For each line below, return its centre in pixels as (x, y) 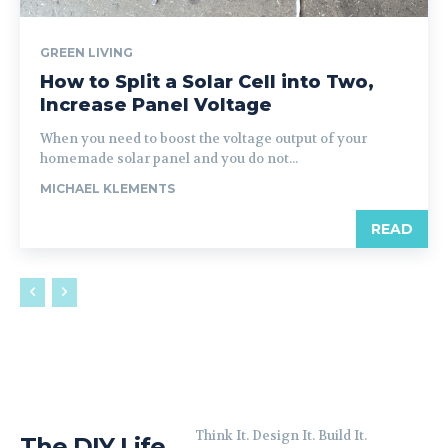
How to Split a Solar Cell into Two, (207, 82)
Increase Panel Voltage (156, 105)
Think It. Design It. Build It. (280, 435)
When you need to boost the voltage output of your (203, 138)
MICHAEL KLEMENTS (107, 188)
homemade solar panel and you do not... (169, 158)
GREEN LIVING (86, 52)
